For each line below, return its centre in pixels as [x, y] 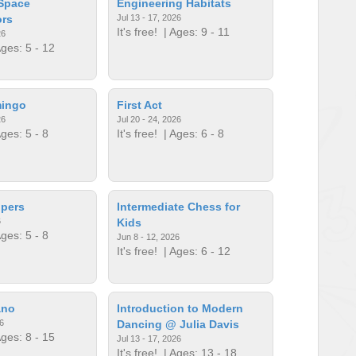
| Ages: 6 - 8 [191, 133]
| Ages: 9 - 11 [194, 31]
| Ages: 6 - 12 [194, 251]
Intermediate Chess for [179, 206]
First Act [140, 104]
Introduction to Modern [180, 308]
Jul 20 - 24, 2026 [149, 119]
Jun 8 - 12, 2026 [149, 236]
